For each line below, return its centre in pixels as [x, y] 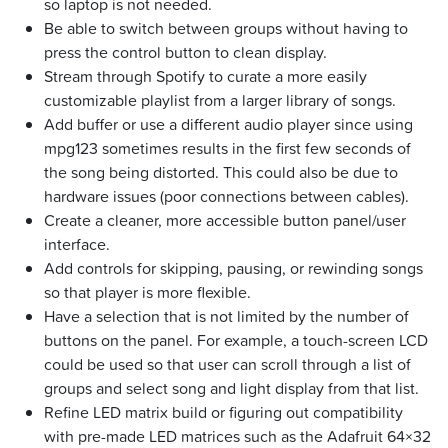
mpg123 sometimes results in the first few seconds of [227, 148]
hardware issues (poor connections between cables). [226, 196]
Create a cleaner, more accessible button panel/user [225, 220]
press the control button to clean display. [185, 52]
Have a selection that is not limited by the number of [226, 316]
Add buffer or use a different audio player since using [228, 124]
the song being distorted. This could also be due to [221, 172]
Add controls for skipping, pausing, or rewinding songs [233, 268]
